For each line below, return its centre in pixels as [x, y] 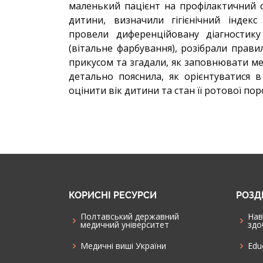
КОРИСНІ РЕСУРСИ [113, 195]
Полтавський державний [130, 216]
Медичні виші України [123, 245]
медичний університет [125, 224]
